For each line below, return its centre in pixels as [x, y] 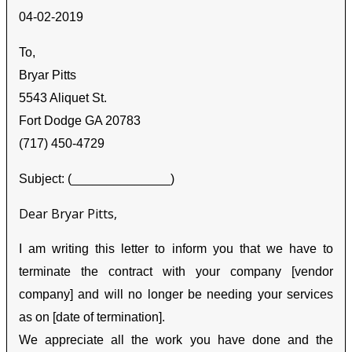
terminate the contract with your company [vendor [176, 272]
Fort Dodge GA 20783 [80, 121]
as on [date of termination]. [92, 317]
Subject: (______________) [97, 179]
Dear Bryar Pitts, [68, 214]
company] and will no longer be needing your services [176, 295]
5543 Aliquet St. [63, 98]
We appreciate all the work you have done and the [176, 340]
